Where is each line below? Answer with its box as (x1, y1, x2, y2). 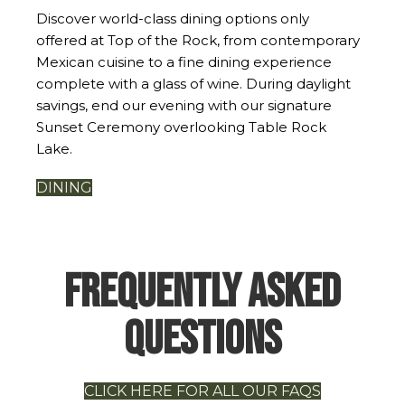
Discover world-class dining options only (36, 9, 309, 27)
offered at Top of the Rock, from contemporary (36, 31, 360, 49)
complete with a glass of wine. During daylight (36, 74, 351, 92)
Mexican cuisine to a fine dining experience (36, 52, 332, 71)
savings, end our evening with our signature (36, 96, 332, 114)
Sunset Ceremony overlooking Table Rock (36, 118, 326, 136)
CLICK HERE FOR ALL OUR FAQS (84, 381, 321, 400)
